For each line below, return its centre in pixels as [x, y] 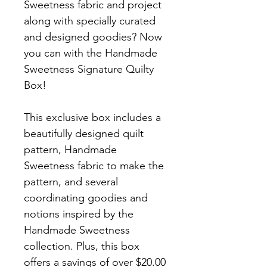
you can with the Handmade [91, 53]
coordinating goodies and [86, 198]
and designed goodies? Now [93, 37]
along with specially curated [90, 21]
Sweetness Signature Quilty [89, 69]
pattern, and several [71, 182]
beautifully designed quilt [84, 134]
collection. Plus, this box [82, 246]
